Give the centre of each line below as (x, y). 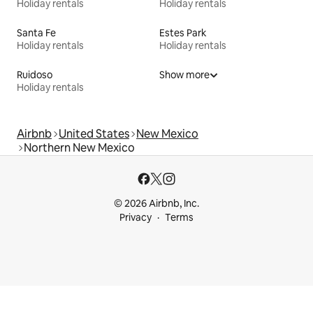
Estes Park (183, 32)
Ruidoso (35, 74)
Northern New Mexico (79, 147)
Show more (184, 74)
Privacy (136, 217)
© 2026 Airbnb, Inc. (156, 203)
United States (94, 133)
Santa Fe (36, 32)
